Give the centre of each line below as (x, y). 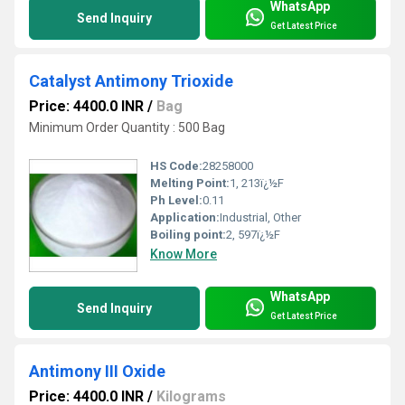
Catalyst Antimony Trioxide (131, 81)
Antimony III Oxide (97, 372)
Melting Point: (190, 184)
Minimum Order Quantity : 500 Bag (127, 128)
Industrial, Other (260, 218)
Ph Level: (176, 201)
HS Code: (176, 166)
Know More (184, 254)
